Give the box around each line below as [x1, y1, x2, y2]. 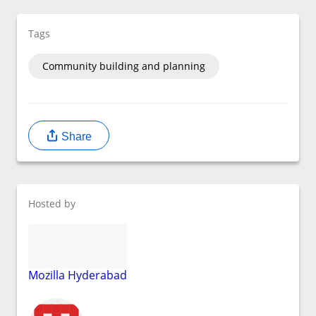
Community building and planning [42, 59, 205, 73]
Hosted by [28, 197, 75, 211]
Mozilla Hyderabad [28, 267, 127, 283]
